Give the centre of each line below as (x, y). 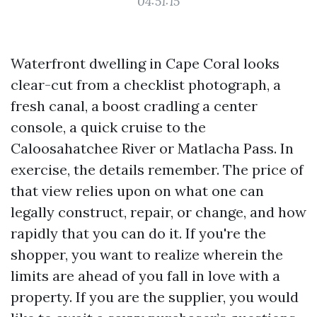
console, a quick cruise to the (108, 127)
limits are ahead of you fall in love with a (145, 276)
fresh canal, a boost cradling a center (134, 106)
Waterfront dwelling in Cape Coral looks (145, 63)
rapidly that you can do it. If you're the (138, 233)
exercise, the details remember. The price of (157, 169)
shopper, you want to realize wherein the (147, 254)
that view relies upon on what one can (137, 191)
